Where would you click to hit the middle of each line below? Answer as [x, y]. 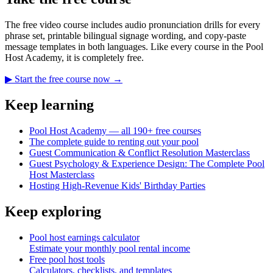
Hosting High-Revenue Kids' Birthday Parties [117, 186]
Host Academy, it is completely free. [74, 58]
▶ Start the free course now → [64, 79]
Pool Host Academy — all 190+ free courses [115, 131]
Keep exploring [53, 211]
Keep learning [49, 105]
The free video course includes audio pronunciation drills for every [133, 25]
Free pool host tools [67, 259]
